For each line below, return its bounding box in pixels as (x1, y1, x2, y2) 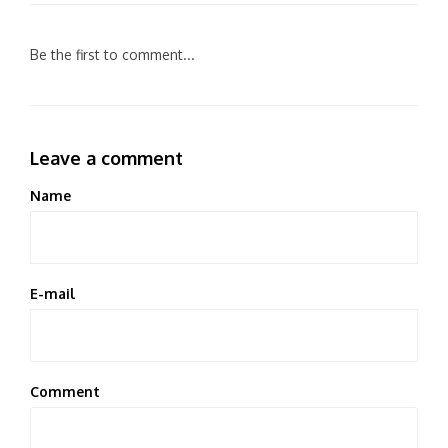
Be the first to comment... (30, 46, 195, 63)
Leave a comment (30, 147, 183, 169)
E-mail (30, 285, 75, 302)
